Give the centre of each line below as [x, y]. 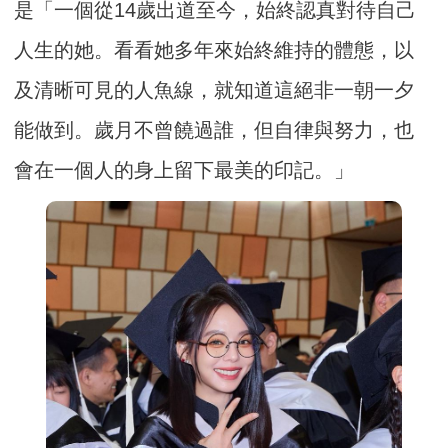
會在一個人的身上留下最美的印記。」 [184, 170]
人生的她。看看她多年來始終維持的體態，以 [214, 50]
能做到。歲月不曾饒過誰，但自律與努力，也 [214, 130]
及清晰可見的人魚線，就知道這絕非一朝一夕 [214, 90]
